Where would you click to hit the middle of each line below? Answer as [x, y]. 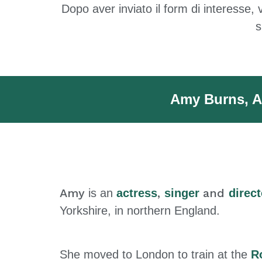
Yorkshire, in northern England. [140, 211]
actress [137, 193]
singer [184, 193]
